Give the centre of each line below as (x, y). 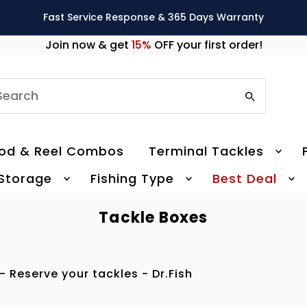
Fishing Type (132, 179)
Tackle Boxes (153, 218)
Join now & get (88, 45)
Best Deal (244, 179)
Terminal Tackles (207, 151)
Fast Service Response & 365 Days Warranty (153, 17)
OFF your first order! (207, 45)
